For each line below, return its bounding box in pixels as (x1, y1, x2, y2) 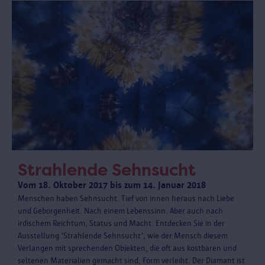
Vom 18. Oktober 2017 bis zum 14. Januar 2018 (18, 179, 206, 190)
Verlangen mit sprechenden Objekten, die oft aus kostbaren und (18, 243, 237, 253)
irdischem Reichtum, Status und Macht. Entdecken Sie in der (18, 218, 225, 228)
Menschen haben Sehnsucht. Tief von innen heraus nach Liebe (18, 193, 234, 203)
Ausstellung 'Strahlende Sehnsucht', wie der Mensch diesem (18, 231, 228, 240)
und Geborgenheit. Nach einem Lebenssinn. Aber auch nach (18, 206, 223, 215)
